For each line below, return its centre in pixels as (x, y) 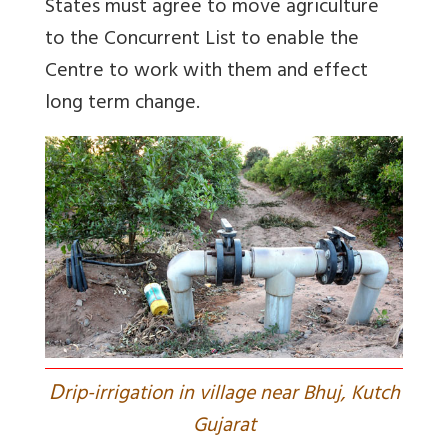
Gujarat (224, 427)
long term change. (122, 105)
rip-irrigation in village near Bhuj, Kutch (231, 395)
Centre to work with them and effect (206, 73)
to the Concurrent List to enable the (202, 41)
